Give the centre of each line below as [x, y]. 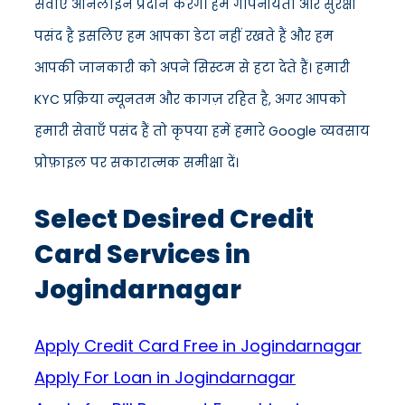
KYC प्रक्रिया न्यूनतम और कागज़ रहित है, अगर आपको [190, 100]
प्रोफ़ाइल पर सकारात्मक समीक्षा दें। [137, 163]
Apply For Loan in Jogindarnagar [165, 378]
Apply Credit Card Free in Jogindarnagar [198, 346]
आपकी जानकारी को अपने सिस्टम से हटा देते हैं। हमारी [192, 68]
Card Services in [142, 254]
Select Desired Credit [174, 219]
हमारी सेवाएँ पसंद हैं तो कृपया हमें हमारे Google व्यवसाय [202, 132]
